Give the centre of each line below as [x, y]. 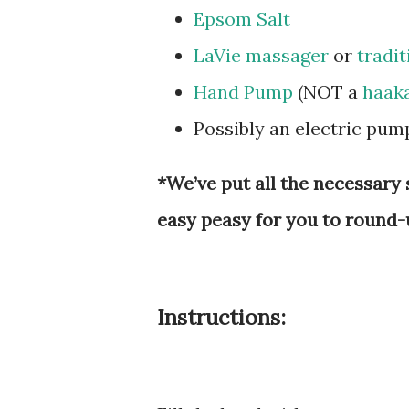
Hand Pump [243, 91]
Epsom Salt [244, 18]
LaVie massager [261, 55]
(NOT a [328, 91]
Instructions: [221, 317]
